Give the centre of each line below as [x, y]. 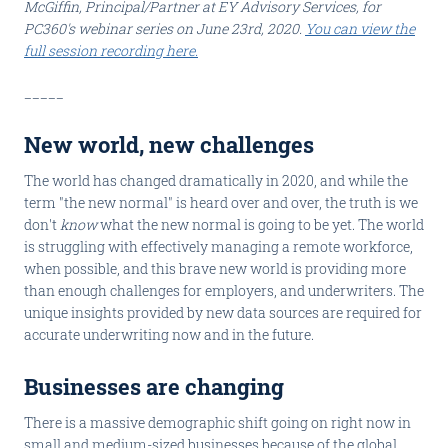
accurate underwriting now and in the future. [169, 334]
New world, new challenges [169, 144]
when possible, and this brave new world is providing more [215, 268]
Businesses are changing [154, 386]
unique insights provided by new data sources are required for [223, 312]
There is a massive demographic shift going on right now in [217, 422]
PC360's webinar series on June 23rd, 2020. [164, 28]
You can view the [360, 28]
